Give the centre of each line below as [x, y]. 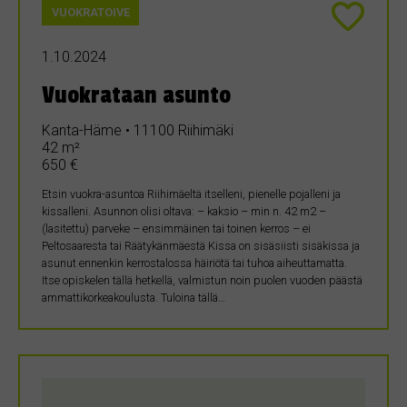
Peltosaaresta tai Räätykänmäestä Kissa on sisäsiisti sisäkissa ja [201, 246]
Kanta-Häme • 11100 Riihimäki [138, 131]
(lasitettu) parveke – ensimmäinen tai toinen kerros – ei [176, 229]
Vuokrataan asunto [136, 96]
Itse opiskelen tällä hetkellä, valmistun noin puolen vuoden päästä [202, 281]
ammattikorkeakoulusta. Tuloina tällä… [134, 298]
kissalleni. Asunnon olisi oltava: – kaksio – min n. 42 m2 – [184, 212]
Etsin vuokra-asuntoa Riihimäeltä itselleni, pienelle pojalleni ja [191, 194]
